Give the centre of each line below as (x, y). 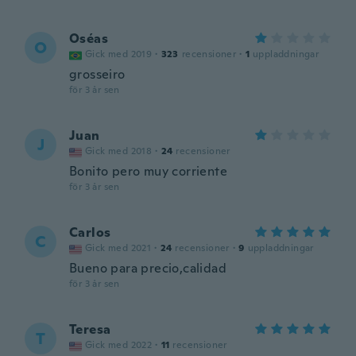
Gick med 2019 (119, 54)
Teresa (90, 329)
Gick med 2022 (119, 345)
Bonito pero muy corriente (148, 171)
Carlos (90, 232)
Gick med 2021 (118, 248)
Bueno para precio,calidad (148, 268)
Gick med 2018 (119, 151)
